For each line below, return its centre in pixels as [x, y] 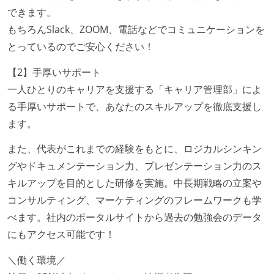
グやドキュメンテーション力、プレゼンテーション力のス [135, 166]
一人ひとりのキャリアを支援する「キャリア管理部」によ [135, 89]
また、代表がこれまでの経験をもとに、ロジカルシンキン [135, 149]
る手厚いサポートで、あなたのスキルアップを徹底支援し [135, 106]
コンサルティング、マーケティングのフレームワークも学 [135, 200]
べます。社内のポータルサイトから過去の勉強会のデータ [135, 217]
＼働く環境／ [37, 260]
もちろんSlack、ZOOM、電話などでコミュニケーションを [136, 29]
